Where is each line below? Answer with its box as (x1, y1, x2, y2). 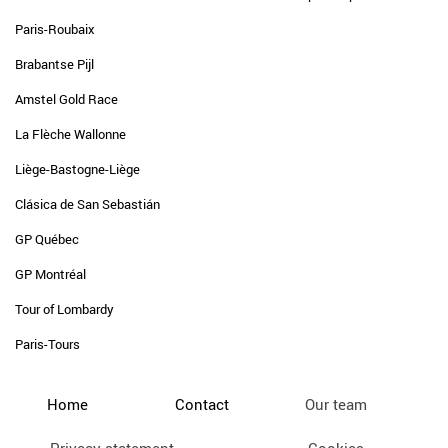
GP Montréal (15, 265, 86, 283)
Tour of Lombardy (15, 300, 114, 318)
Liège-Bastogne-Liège (15, 160, 140, 178)
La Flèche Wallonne (15, 125, 126, 143)
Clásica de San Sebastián (15, 195, 160, 213)
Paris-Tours (15, 335, 80, 353)
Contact (174, 394, 229, 414)
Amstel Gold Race (15, 90, 118, 108)
